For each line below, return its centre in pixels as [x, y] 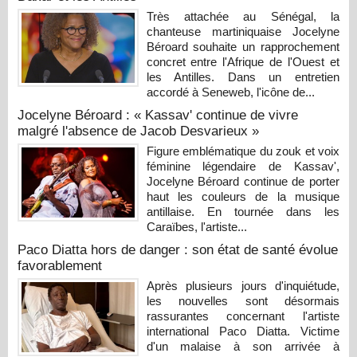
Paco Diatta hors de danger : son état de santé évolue [178, 249]
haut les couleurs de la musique [243, 196]
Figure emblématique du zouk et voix [243, 151]
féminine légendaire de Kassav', [243, 166]
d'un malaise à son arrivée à [243, 346]
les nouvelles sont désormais [243, 300]
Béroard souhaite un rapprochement [243, 46]
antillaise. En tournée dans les [243, 211]
